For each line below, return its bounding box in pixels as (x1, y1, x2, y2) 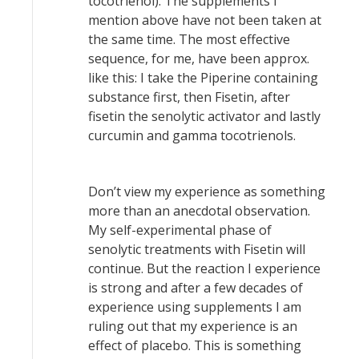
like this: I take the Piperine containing (88, 69, 318, 87)
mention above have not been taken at (88, 11, 321, 29)
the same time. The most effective (88, 30, 290, 48)
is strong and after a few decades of (88, 279, 303, 296)
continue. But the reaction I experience (88, 260, 321, 277)
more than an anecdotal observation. (88, 202, 310, 220)
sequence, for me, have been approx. (88, 50, 309, 67)
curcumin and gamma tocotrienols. (88, 127, 296, 144)
